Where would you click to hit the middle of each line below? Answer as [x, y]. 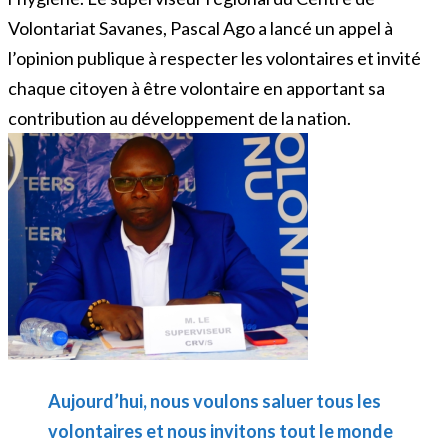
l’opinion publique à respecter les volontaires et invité [214, 57]
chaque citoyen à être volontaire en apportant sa [196, 87]
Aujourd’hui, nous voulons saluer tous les [214, 400]
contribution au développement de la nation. [179, 117]
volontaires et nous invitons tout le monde [220, 430]
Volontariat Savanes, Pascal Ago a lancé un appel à [200, 27]
